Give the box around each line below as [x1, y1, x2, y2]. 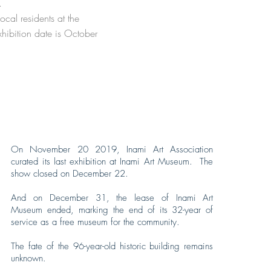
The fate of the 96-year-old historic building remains [11, 240, 214, 252]
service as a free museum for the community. [11, 216, 186, 228]
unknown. [11, 252, 50, 264]
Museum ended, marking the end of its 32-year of [11, 204, 214, 216]
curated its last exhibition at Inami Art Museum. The [11, 155, 214, 168]
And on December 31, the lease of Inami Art [11, 192, 214, 204]
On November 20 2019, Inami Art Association [11, 143, 214, 155]
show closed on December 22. [11, 168, 132, 180]
